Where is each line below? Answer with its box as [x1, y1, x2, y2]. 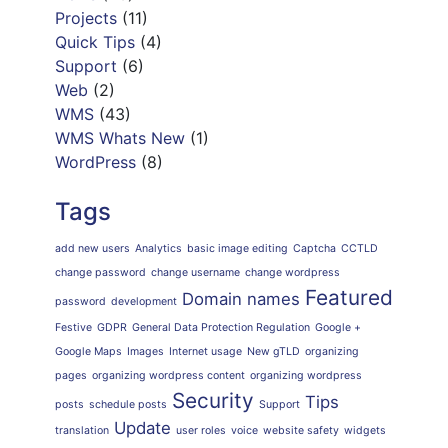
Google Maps [54, 345, 122, 358]
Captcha [292, 242, 336, 255]
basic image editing [186, 242, 288, 255]
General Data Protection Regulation [131, 321, 310, 334]
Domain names [181, 289, 300, 309]
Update [113, 418, 171, 438]
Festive [54, 321, 92, 334]
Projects [54, 8, 117, 28]
